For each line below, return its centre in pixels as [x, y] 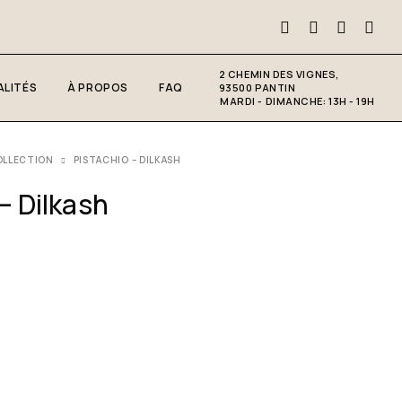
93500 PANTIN [257, 87]
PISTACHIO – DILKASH [127, 160]
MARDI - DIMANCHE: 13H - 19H [297, 101]
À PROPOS [98, 87]
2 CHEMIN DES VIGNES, [279, 74]
